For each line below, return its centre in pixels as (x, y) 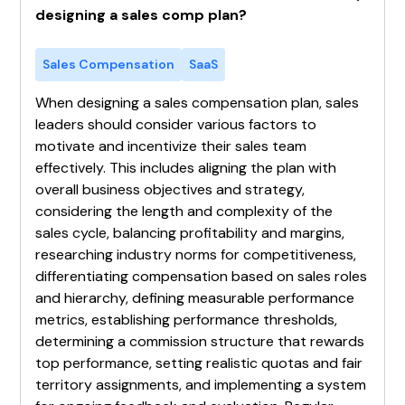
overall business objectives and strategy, (170, 189)
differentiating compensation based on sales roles (202, 276)
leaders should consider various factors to (176, 124)
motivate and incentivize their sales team (171, 146)
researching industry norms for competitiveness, (196, 254)
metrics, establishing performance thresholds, (187, 319)
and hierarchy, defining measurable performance (195, 297)
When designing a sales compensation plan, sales (198, 102)
